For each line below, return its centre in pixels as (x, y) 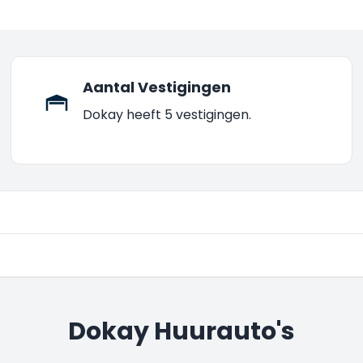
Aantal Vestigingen (157, 87)
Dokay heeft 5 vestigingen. (167, 115)
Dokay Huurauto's (181, 331)
